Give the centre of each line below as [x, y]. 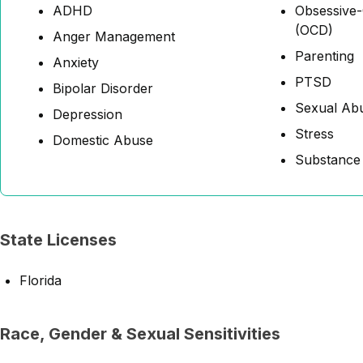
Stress [314, 134]
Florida [41, 280]
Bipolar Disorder [103, 88]
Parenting [325, 56]
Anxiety [76, 62]
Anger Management [114, 36]
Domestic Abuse [103, 140]
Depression [88, 114]
